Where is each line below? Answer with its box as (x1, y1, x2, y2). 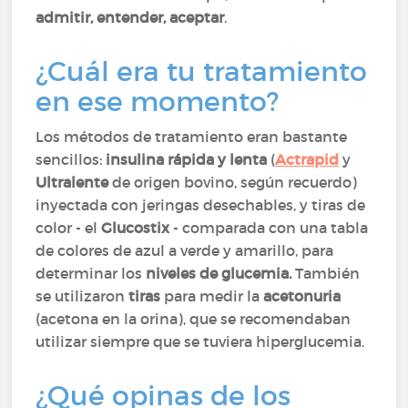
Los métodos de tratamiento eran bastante (36, 127, 348, 146)
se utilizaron (36, 287, 129, 305)
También (291, 264, 361, 282)
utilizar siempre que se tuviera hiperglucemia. (36, 332, 365, 351)
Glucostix (101, 219, 170, 237)
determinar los (36, 264, 147, 282)
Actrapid (275, 150, 340, 168)
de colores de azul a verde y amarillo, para (36, 241, 334, 260)
